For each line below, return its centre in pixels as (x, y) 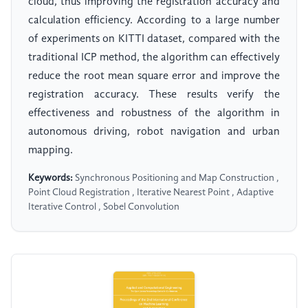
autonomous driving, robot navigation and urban (154, 132)
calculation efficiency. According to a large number (154, 21)
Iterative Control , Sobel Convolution (104, 207)
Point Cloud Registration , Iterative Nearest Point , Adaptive (151, 193)
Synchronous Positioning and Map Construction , (176, 178)
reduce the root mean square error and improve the (154, 77)
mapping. (51, 151)
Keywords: (51, 178)
